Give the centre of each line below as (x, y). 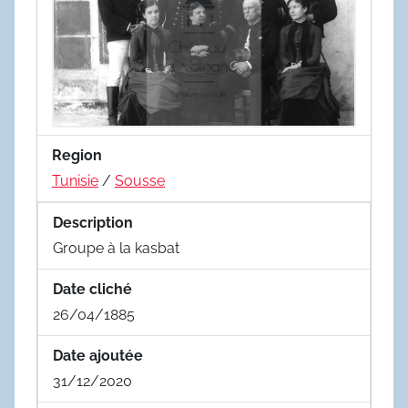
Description (93, 222)
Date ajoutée (98, 355)
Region (77, 155)
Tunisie (75, 180)
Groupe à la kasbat (116, 248)
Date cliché (92, 289)
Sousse (140, 180)
